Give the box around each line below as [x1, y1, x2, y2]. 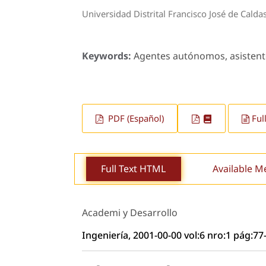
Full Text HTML [101, 162, 166, 176]
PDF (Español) [106, 112, 164, 125]
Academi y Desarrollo [82, 205, 178, 219]
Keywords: [82, 49, 134, 62]
